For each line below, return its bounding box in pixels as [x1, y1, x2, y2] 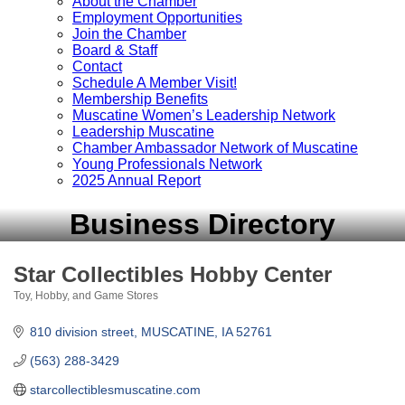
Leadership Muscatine [72, 124, 214, 139]
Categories [13, 301, 70, 314]
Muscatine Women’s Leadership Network [72, 108, 335, 123]
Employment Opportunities [72, 10, 242, 25]
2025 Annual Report [72, 173, 201, 188]
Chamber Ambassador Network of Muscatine [72, 140, 358, 155]
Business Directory [70, 208, 335, 241]
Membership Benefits [72, 91, 208, 107]
